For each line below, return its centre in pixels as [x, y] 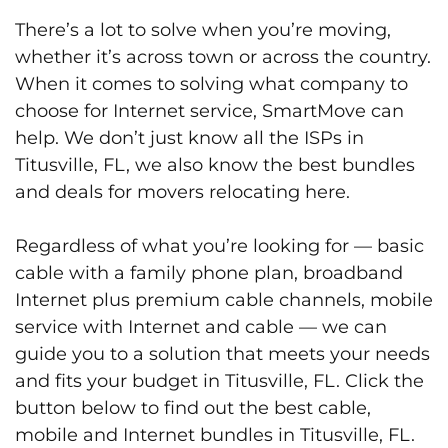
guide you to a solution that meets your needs [222, 353]
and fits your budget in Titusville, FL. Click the [219, 380]
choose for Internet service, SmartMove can [209, 110]
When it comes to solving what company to [211, 83]
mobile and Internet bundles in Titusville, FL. [215, 434]
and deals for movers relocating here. [182, 191]
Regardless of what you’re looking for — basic [219, 245]
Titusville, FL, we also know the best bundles [215, 164]
